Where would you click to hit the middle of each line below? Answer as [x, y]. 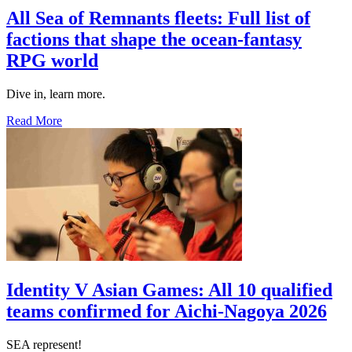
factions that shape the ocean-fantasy [154, 39]
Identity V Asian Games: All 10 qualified [169, 290]
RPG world [52, 60]
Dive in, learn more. [56, 93]
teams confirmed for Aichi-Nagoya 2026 [167, 311]
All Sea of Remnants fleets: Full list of [158, 18]
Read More [34, 120]
